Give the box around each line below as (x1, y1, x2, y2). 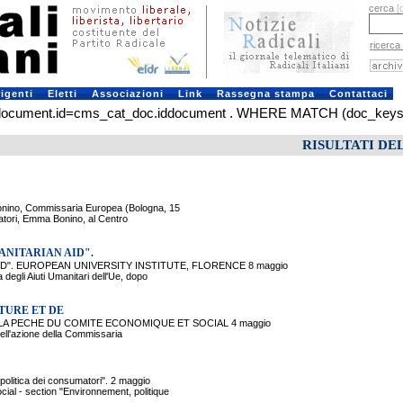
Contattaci (328, 88, 388, 99)
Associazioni (91, 88, 164, 99)
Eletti (47, 88, 77, 99)
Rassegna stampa (216, 88, 315, 99)
